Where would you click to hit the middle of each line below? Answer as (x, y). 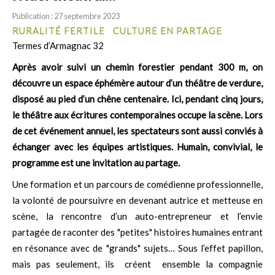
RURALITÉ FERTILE (59, 31)
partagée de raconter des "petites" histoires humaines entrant (137, 232)
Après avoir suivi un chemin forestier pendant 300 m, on (137, 67)
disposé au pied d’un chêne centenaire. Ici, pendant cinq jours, (137, 99)
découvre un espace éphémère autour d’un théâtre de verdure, (137, 83)
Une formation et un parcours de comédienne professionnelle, (137, 184)
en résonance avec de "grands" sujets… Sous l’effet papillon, (137, 248)
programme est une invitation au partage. (96, 163)
